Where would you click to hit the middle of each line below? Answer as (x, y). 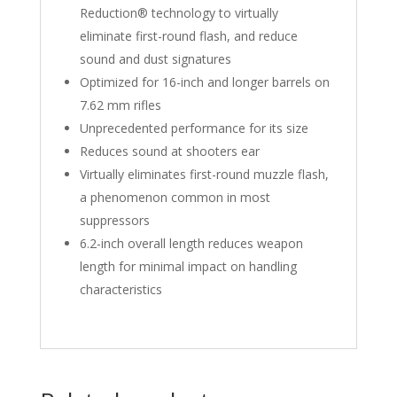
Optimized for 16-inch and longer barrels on (204, 82)
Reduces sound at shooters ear (169, 151)
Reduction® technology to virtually (179, 12)
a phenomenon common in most (175, 197)
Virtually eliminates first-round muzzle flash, (204, 174)
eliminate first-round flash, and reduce (188, 35)
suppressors (114, 220)
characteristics (121, 289)
